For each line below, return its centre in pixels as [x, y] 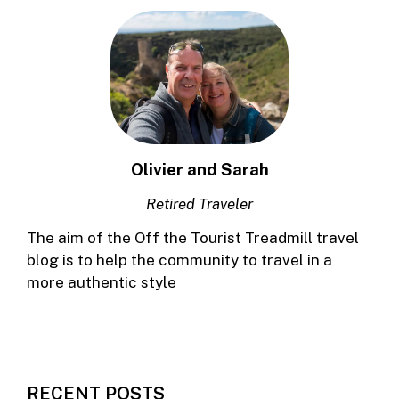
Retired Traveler [199, 204]
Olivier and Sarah [199, 170]
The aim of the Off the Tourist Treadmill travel [193, 237]
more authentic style [102, 282]
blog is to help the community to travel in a [179, 260]
